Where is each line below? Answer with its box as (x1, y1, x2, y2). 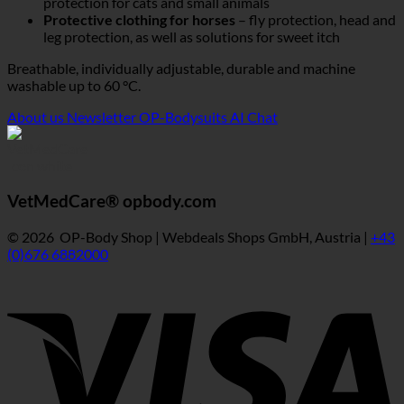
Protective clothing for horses (43, 11, 235, 29)
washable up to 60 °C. (7, 77, 141, 95)
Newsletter (67, 108, 136, 126)
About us (7, 108, 64, 126)
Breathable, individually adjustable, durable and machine (7, 60, 355, 78)
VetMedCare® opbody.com (7, 190, 216, 211)
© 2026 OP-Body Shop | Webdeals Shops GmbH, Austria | (7, 227, 371, 245)
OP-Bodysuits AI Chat (139, 108, 278, 126)
